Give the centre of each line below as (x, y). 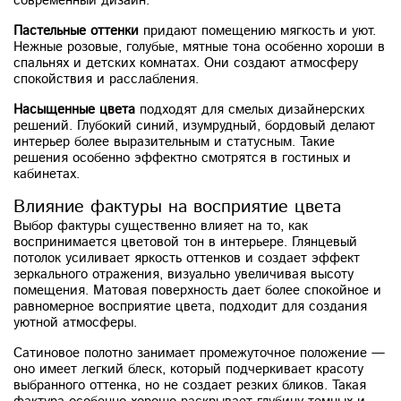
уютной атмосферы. (75, 323)
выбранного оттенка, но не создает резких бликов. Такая (190, 385)
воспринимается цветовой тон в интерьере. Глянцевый (185, 242)
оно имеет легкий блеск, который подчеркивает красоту (188, 369)
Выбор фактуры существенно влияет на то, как (161, 226)
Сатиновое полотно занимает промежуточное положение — (199, 353)
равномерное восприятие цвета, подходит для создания (190, 307)
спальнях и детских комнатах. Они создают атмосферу (186, 63)
